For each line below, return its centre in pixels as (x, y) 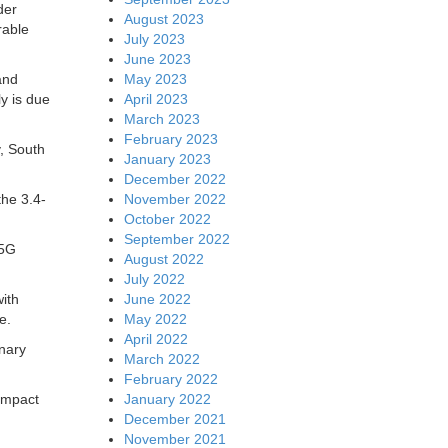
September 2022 (176, 238)
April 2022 (155, 338)
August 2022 (163, 258)
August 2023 (163, 18)
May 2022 (155, 318)
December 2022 (174, 178)
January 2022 (167, 398)
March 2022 (161, 358)
